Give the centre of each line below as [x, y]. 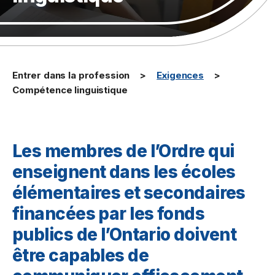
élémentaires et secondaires [129, 193]
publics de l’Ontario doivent [125, 234]
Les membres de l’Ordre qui [123, 151]
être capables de [81, 255]
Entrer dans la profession [71, 75]
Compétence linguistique [70, 90]
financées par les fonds [109, 214]
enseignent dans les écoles [124, 172]
